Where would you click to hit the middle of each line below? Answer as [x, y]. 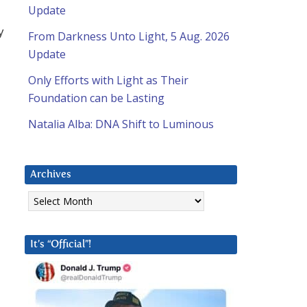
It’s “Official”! [61, 245]
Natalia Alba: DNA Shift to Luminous [121, 124]
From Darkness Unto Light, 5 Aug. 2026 [129, 37]
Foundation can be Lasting [96, 98]
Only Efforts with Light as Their [108, 81]
